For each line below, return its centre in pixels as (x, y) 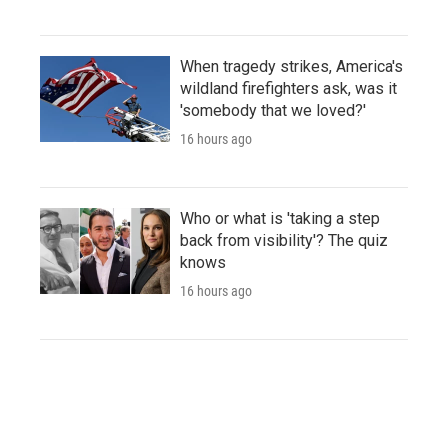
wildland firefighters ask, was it (288, 88)
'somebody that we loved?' (273, 110)
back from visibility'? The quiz (284, 240)
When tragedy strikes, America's (291, 66)
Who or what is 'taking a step (280, 218)
